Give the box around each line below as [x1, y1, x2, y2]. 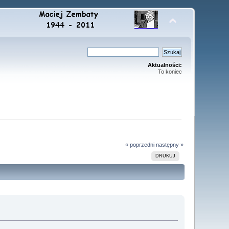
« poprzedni [125, 141, 154, 148]
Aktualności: [147, 62, 182, 68]
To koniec [157, 68, 182, 75]
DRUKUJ [155, 153, 176, 158]
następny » [155, 141, 184, 148]
